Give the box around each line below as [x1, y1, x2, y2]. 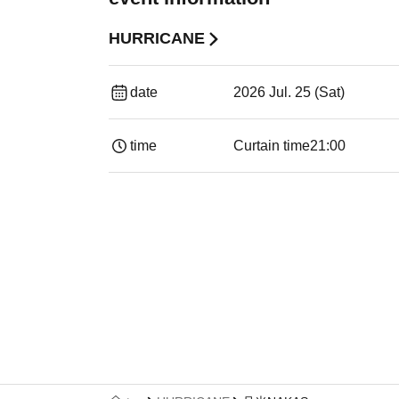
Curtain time [233, 138, 310, 153]
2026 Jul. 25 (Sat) [233, 85, 345, 100]
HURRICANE [109, 29, 205, 47]
